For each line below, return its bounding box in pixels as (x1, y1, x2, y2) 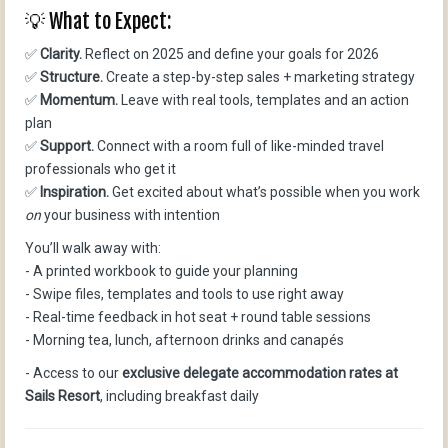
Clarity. (40, 45, 82, 62)
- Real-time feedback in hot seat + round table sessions (25, 308, 371, 325)
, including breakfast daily (100, 387, 259, 404)
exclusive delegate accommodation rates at (122, 364, 398, 381)
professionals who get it (25, 160, 176, 177)
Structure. (40, 68, 106, 85)
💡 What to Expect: (25, 8, 171, 34)
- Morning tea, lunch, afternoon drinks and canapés (25, 331, 344, 348)
